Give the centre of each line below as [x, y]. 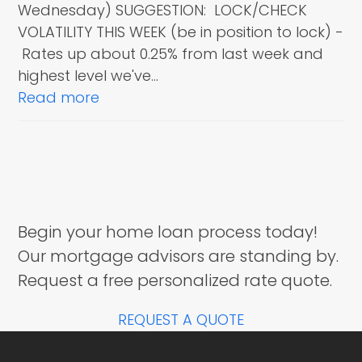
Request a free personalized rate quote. [175, 280]
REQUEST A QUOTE [181, 320]
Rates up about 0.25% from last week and [171, 54]
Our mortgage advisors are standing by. [179, 256]
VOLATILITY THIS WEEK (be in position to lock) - [181, 32]
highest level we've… [88, 76]
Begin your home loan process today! [168, 232]
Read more [59, 97]
